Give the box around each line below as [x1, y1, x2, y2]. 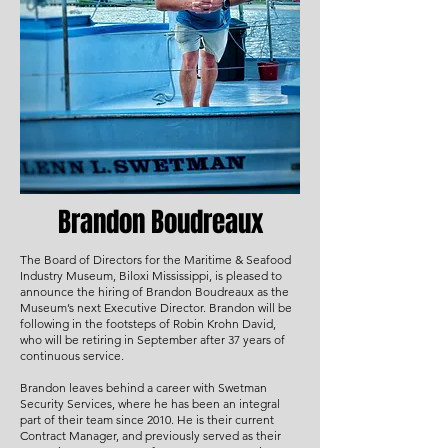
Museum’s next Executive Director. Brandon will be [20, 300, 292, 315]
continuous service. [20, 348, 124, 363]
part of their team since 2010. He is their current [20, 412, 274, 427]
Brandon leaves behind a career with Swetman [20, 380, 267, 395]
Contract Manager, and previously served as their [20, 428, 281, 443]
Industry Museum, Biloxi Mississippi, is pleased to [20, 268, 282, 283]
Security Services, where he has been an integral [20, 396, 280, 411]
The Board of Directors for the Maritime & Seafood [20, 252, 291, 267]
